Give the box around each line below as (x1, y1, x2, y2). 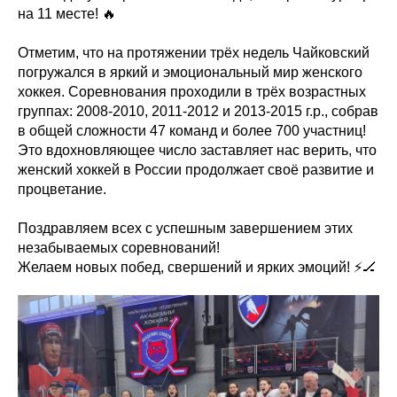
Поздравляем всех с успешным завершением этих (18, 221, 353, 236)
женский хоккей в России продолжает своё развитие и (18, 162, 374, 177)
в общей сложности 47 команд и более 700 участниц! (18, 123, 366, 138)
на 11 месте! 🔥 (18, 6, 116, 21)
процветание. (18, 182, 106, 197)
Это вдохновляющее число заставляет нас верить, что (18, 143, 377, 158)
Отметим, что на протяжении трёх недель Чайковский (18, 45, 370, 60)
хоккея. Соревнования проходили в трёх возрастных (18, 84, 366, 99)
